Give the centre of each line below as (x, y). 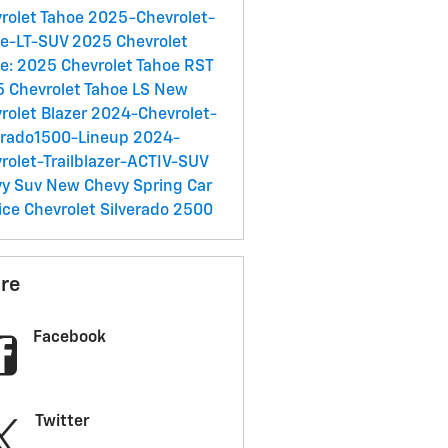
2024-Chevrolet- (153, 115)
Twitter (62, 422)
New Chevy (89, 187)
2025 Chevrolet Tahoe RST (114, 67)
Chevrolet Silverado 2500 (118, 211)
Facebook (69, 338)
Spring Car (172, 187)
